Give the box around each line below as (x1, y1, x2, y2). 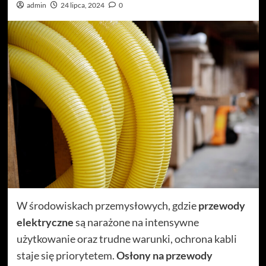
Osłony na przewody (116, 248, 213, 262)
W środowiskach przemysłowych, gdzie (16, 198, 198, 212)
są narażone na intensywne (73, 215, 199, 229)
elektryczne (16, 215, 74, 229)
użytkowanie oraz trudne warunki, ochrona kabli (16, 232, 237, 245)
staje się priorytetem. (16, 248, 116, 262)
